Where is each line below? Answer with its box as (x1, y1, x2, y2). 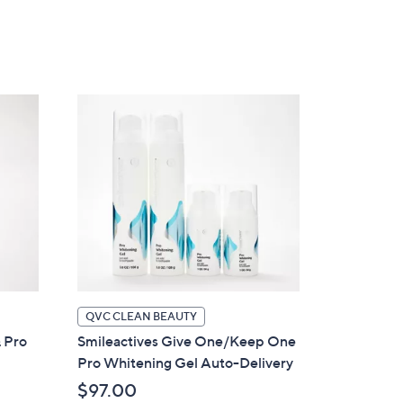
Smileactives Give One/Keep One (77, 332, 297, 351)
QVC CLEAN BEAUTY (85, 309, 198, 324)
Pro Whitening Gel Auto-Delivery (77, 354, 294, 372)
